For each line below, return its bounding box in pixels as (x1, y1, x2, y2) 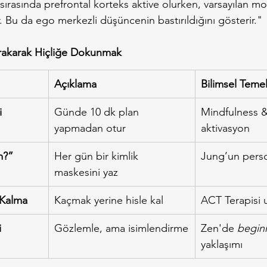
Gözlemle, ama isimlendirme (54, 221, 188, 235)
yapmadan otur (54, 121, 126, 135)
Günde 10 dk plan (54, 105, 142, 119)
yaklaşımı (201, 237, 243, 251)
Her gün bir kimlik (54, 149, 141, 163)
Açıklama (54, 77, 97, 91)
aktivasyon (201, 121, 250, 135)
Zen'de (201, 221, 237, 235)
